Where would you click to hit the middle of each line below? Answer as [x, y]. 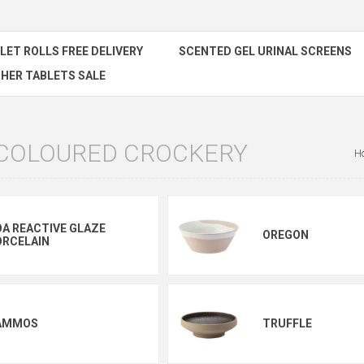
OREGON [285, 235]
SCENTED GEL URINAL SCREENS [265, 51]
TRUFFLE [287, 323]
